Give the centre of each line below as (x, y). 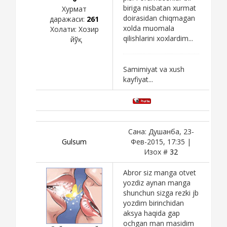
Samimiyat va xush (154, 69)
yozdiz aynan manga (157, 182)
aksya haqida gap (152, 213)
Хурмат (74, 9)
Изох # (157, 152)
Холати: (64, 29)
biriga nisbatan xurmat (160, 8)
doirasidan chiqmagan (159, 18)
